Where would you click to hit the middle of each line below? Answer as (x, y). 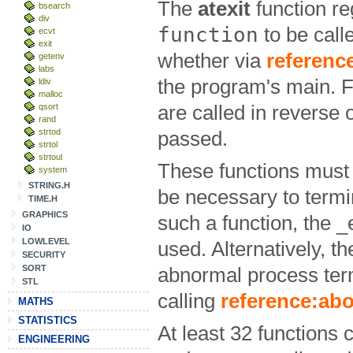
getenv (52, 56)
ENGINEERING (54, 339)
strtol (48, 144)
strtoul (50, 157)
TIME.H (43, 199)
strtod (50, 132)
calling (189, 301)
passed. (193, 139)
